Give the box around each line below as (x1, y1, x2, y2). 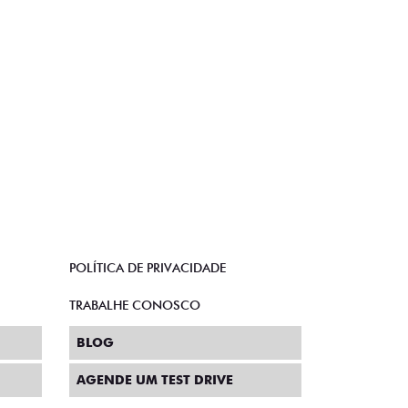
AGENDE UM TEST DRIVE (76, 372, 233, 388)
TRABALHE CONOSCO (69, 298, 200, 313)
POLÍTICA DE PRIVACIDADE (69, 260, 226, 276)
